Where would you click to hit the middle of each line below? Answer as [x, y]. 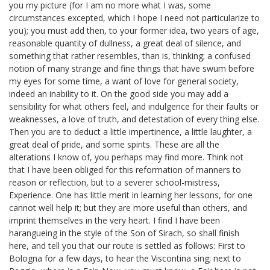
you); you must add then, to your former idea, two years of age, [134, 30]
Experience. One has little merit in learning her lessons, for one [131, 195]
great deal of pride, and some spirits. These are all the [114, 144]
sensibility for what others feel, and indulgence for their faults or [134, 106]
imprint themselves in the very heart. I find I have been [115, 220]
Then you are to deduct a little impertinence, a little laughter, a [130, 132]
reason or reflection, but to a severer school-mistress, [115, 182]
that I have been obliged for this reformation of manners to [125, 170]
